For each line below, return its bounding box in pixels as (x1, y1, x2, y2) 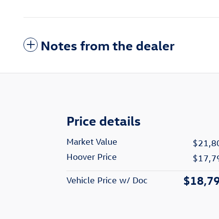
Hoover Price (66, 152, 117, 162)
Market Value (66, 136, 117, 147)
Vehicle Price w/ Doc (66, 175, 148, 186)
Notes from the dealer (41, 37, 175, 54)
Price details (66, 112, 141, 129)
